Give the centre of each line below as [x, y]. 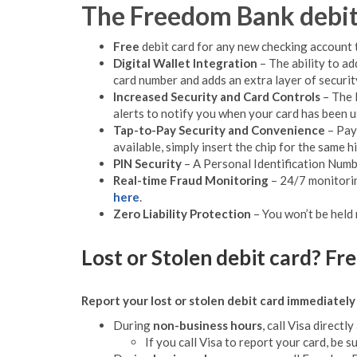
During [133, 326]
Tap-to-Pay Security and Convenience [219, 129]
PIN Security [147, 163]
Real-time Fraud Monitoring [191, 180]
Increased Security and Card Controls [217, 96]
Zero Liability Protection [182, 213]
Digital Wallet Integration [185, 63]
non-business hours [208, 326]
